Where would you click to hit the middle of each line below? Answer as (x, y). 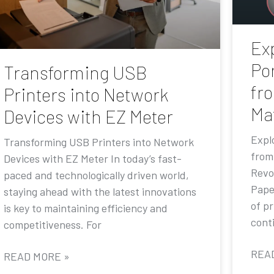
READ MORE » (37, 256)
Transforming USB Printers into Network (99, 142)
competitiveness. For (53, 224)
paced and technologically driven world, (96, 175)
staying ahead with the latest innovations (100, 191)
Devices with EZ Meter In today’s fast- (93, 158)
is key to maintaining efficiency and (86, 208)
